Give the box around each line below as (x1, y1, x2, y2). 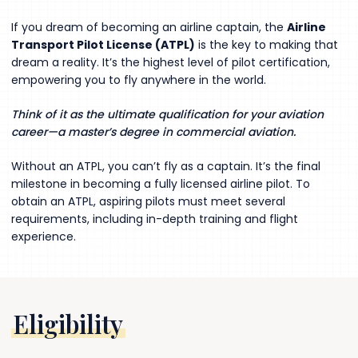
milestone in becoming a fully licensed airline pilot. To (10, 175, 310, 192)
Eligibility (13, 306, 123, 340)
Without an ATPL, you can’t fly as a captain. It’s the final (10, 157, 320, 174)
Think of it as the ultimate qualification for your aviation (10, 105, 324, 122)
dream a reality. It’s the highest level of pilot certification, (10, 54, 330, 70)
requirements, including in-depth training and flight (10, 210, 298, 227)
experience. (10, 228, 76, 245)
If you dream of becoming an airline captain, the (10, 18, 287, 35)
